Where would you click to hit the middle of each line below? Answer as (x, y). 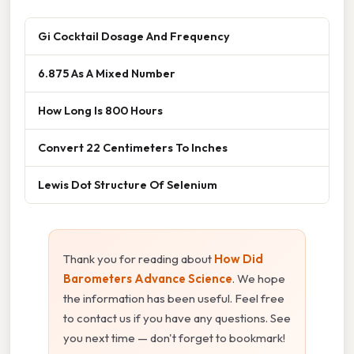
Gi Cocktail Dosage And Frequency (134, 36)
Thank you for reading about (139, 259)
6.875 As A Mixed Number (107, 73)
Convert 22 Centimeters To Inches (133, 148)
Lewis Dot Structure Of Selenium (128, 185)
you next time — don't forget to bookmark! (174, 338)
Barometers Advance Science (148, 279)
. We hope (259, 279)
